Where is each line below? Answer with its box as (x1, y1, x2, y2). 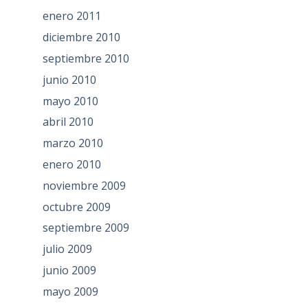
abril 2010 (42, 114, 93, 130)
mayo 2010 (42, 93, 98, 109)
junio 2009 (42, 263, 96, 278)
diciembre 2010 (42, 30, 120, 45)
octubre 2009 (42, 199, 111, 214)
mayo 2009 (42, 283, 98, 299)
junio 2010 (42, 71, 96, 87)
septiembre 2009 (42, 220, 129, 236)
